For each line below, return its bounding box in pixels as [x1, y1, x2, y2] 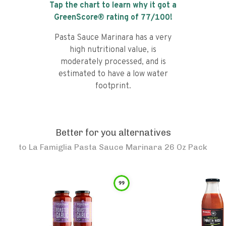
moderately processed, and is [60, 57, 166, 67]
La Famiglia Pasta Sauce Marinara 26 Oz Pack [29, 142, 207, 152]
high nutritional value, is [70, 45, 156, 55]
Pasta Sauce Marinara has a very [54, 33, 172, 43]
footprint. [95, 81, 131, 91]
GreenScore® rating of [53, 13, 141, 23]
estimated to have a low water [58, 69, 168, 79]
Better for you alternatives [55, 127, 171, 138]
